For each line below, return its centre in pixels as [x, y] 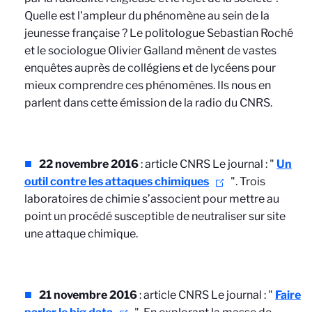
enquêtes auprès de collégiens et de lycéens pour [150, 68]
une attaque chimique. [81, 234]
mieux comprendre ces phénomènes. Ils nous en [148, 85]
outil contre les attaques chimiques [117, 181]
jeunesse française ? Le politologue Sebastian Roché [159, 33]
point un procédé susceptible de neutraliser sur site [155, 216]
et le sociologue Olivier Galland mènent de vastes [150, 50]
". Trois [248, 181]
